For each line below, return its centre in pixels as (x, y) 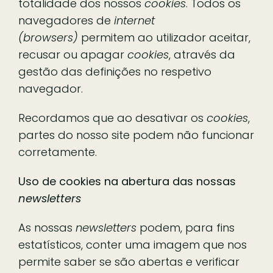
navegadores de (66, 20)
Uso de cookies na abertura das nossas (127, 181)
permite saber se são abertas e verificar (129, 261)
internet (134, 20)
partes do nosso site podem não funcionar (136, 135)
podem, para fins (186, 227)
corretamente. (58, 152)
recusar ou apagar (73, 54)
